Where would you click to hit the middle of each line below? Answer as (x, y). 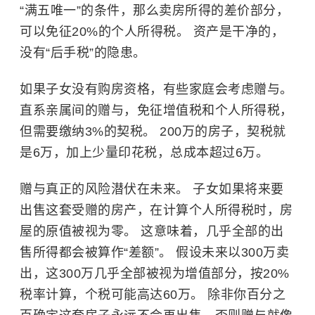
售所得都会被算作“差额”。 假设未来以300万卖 (154, 252)
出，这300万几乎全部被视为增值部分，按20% (155, 273)
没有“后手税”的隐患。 (83, 52)
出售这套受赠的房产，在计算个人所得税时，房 (156, 210)
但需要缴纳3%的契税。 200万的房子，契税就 (153, 131)
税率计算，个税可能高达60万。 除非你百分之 (153, 294)
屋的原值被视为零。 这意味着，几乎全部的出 (152, 231)
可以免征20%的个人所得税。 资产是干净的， (152, 31)
